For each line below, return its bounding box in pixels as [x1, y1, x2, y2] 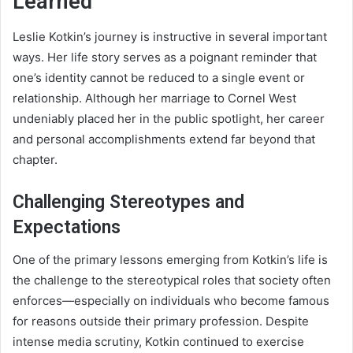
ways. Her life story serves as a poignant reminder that [13, 50, 317, 65]
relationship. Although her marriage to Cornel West [13, 91, 296, 106]
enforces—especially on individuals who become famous [13, 292, 329, 308]
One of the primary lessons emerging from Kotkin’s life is [13, 251, 328, 267]
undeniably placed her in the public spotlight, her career [13, 111, 325, 127]
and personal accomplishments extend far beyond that [13, 132, 315, 147]
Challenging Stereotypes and [13, 191, 244, 214]
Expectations [13, 217, 121, 239]
